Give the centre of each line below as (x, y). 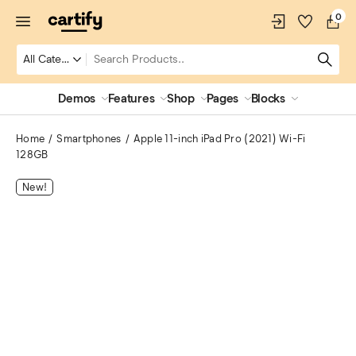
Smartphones (89, 139)
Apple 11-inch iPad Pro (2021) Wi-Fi (219, 139)
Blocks (268, 99)
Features (131, 99)
